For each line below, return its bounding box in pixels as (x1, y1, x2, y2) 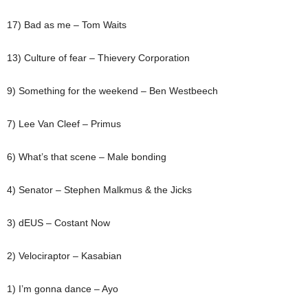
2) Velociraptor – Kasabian (7, 250, 122, 261)
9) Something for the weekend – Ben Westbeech (7, 85, 218, 96)
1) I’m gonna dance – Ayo (7, 283, 118, 294)
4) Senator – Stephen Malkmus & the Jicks (7, 184, 192, 195)
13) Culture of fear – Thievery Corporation (7, 52, 190, 63)
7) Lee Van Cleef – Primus (7, 118, 121, 129)
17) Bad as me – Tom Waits (7, 19, 126, 30)
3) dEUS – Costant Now (7, 217, 110, 228)
